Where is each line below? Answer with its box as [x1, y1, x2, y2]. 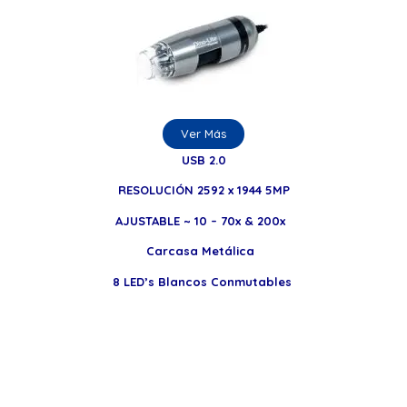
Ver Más [181, 125, 226, 141]
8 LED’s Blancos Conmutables [113, 273, 295, 289]
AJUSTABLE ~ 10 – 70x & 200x [115, 213, 293, 228]
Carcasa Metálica [146, 243, 262, 259]
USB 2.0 [182, 153, 226, 168]
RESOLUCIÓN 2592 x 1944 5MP [118, 183, 290, 198]
